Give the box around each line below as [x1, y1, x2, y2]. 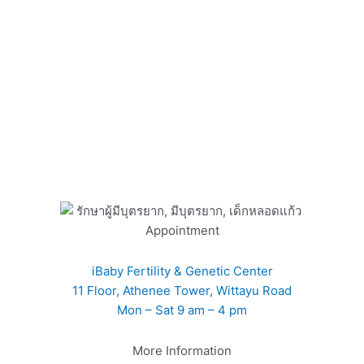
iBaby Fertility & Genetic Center [91, 262, 273, 279]
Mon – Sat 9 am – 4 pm [117, 301, 247, 318]
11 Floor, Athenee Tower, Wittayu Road [72, 282, 292, 298]
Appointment [145, 222, 219, 238]
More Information [132, 343, 232, 358]
